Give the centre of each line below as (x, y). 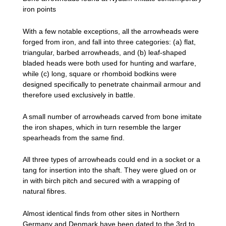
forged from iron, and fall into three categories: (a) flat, (109, 42)
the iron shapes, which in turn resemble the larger (102, 127)
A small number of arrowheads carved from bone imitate (112, 116)
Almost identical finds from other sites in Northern (101, 213)
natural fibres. (45, 191)
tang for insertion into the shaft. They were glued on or (109, 170)
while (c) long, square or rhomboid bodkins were (100, 73)
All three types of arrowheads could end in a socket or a (111, 160)
